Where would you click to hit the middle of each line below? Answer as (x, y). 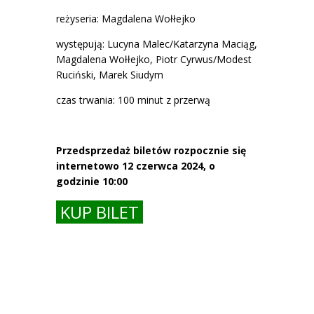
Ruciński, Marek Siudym (110, 74)
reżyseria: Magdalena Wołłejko (126, 18)
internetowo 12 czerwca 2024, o (136, 165)
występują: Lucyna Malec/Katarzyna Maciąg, (157, 43)
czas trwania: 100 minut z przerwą (133, 100)
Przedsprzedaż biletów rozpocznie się (151, 150)
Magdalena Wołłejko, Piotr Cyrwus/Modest (154, 59)
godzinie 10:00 (92, 181)
